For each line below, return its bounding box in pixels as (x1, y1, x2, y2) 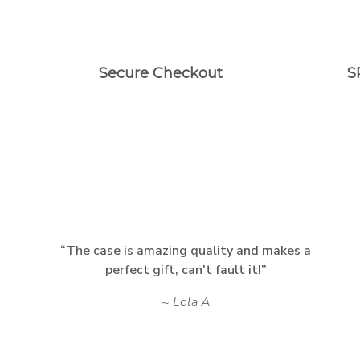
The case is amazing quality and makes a (66, 241, 312, 260)
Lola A (172, 292, 211, 311)
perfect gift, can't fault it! (104, 260, 261, 279)
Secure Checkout (99, 64, 223, 83)
